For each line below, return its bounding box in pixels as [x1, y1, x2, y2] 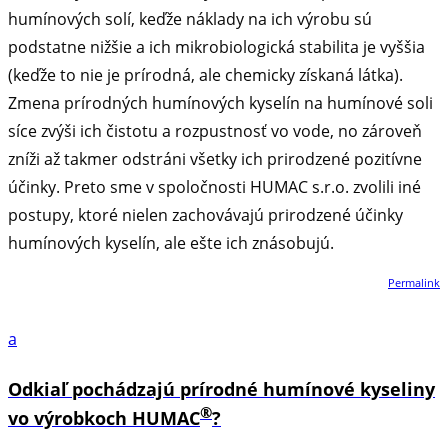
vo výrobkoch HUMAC [8, 405, 200, 430]
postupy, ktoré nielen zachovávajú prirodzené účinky [8, 203, 403, 226]
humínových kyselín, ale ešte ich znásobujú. [8, 231, 334, 254]
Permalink [388, 274, 440, 290]
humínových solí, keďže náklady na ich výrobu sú [8, 7, 372, 30]
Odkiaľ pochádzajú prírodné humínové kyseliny [8, 376, 435, 401]
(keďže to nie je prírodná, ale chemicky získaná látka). [8, 63, 403, 86]
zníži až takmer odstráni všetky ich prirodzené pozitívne [8, 147, 422, 170]
